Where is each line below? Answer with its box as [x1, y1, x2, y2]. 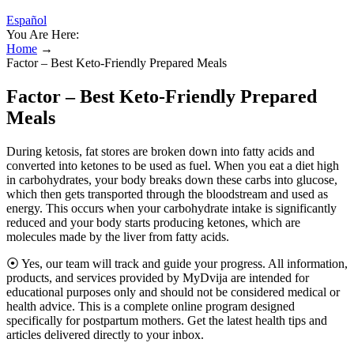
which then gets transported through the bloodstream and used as [6, 186, 328, 201]
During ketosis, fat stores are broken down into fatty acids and [6, 144, 314, 158]
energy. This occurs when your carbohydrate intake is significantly [6, 201, 337, 215]
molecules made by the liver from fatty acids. [6, 229, 229, 243]
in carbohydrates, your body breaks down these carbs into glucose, [6, 172, 337, 186]
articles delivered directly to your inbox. [6, 327, 204, 341]
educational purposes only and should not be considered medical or [6, 284, 340, 299]
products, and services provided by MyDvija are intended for [6, 270, 309, 284]
